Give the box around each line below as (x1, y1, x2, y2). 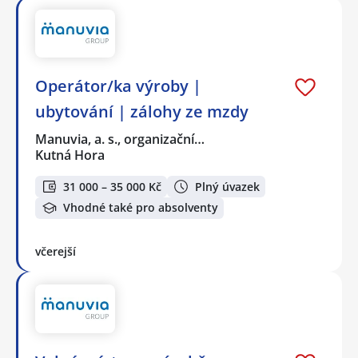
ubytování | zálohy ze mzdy (35, 101, 249, 123)
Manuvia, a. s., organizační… (35, 130, 206, 149)
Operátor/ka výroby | (35, 75, 201, 97)
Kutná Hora (35, 146, 105, 165)
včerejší (35, 243, 76, 259)
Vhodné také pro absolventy (63, 200, 218, 216)
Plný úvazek (195, 178, 260, 194)
